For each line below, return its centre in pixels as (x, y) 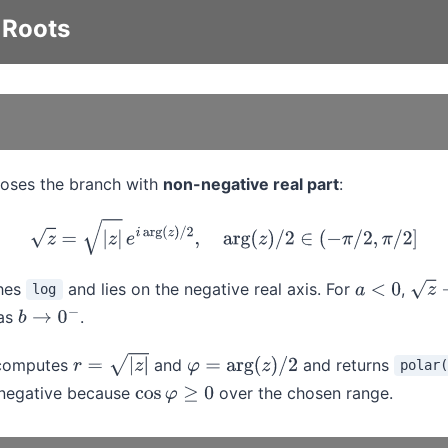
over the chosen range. (303, 392)
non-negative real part (251, 184)
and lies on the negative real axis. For (208, 288)
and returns (345, 364)
